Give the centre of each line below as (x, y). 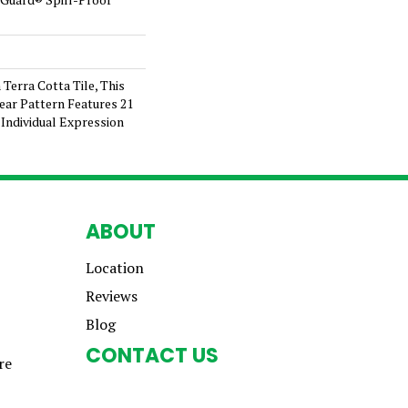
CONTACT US (152, 356)
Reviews (112, 296)
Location (115, 268)
